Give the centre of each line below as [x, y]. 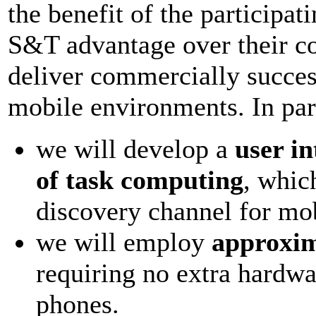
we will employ [124, 242]
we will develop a [135, 149]
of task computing [140, 180]
